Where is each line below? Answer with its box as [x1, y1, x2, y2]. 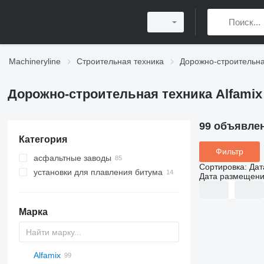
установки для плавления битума [33, 167, 163, 177]
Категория [18, 134, 67, 144]
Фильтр [215, 147, 243, 157]
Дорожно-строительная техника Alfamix [7, 87, 262, 101]
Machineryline [9, 57, 61, 66]
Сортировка [199, 161, 245, 171]
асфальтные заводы [33, 153, 111, 163]
